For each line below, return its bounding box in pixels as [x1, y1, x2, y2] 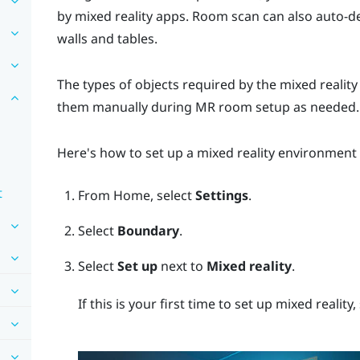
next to [157, 257, 207, 276]
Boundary [117, 222, 179, 240]
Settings [194, 186, 248, 205]
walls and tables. [56, 30, 157, 48]
